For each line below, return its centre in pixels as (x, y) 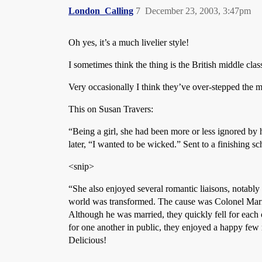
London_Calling (101, 11)
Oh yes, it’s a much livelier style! (129, 42)
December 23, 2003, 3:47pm (198, 11)
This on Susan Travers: (111, 109)
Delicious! (87, 240)
